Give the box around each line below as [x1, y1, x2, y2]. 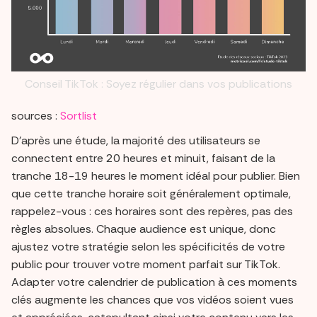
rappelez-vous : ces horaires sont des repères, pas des [11, 204, 293, 219]
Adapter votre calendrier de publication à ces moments [11, 275, 297, 290]
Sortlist [60, 108, 97, 124]
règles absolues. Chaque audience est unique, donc [11, 221, 276, 237]
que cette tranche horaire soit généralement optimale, [11, 186, 291, 202]
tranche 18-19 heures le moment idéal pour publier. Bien [11, 168, 300, 184]
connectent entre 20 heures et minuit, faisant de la [11, 151, 275, 166]
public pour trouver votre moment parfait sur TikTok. [11, 257, 280, 272]
